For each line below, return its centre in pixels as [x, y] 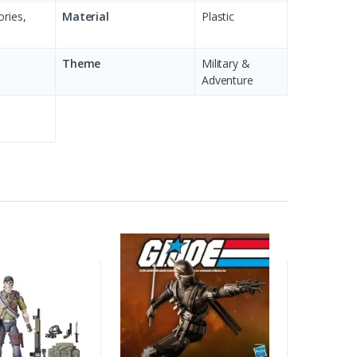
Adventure [228, 80]
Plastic [218, 16]
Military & [226, 63]
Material [86, 16]
